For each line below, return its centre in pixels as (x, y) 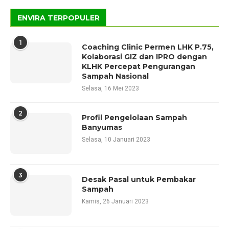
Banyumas (102, 127)
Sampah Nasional (115, 76)
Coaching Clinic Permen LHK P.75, (148, 47)
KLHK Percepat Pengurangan (139, 66)
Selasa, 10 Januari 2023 (116, 139)
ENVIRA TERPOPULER (59, 18)
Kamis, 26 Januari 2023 (115, 201)
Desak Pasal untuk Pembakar (139, 179)
